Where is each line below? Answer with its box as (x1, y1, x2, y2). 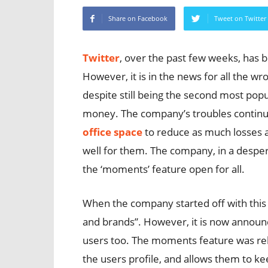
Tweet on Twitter (214, 14, 266, 23)
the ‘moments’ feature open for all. (83, 162, 245, 176)
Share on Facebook (108, 14, 167, 23)
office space (83, 125, 142, 139)
